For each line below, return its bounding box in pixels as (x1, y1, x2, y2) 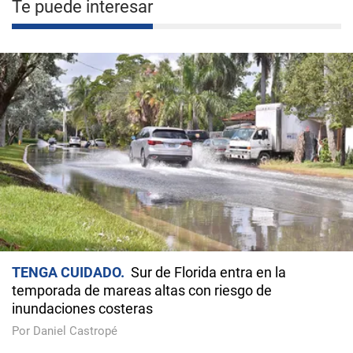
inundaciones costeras (12, 299, 153, 317)
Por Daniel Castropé (12, 323, 117, 338)
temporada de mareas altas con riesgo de (12, 281, 272, 299)
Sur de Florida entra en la (131, 263, 286, 281)
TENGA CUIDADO (12, 263, 121, 281)
